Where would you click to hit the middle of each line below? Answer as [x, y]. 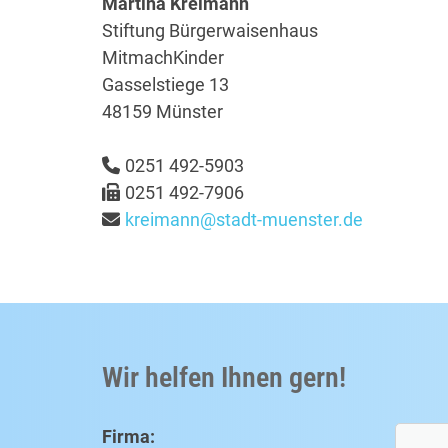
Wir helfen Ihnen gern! [224, 378]
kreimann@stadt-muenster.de [244, 220]
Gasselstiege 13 [165, 85]
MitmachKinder [163, 58]
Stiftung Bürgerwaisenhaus [210, 31]
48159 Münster [162, 112]
